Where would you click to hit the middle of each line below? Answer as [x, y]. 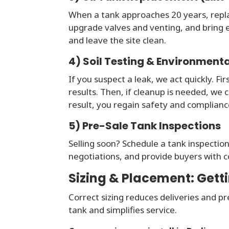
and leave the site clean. [118, 40]
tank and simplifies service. [123, 210]
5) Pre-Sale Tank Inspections [145, 126]
